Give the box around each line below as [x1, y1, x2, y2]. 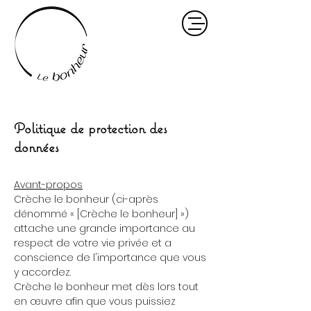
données [14, 137, 62, 156]
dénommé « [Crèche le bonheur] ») [14, 207, 189, 221]
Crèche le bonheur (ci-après [14, 192, 158, 206]
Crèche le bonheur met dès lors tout [14, 280, 199, 294]
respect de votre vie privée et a [14, 236, 171, 250]
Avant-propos [14, 178, 83, 192]
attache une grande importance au [14, 221, 195, 235]
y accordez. [14, 265, 71, 279]
